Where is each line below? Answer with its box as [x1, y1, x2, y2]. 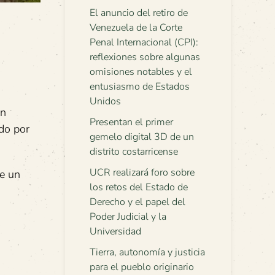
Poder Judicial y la [90, 210, 166, 223]
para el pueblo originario [90, 260, 194, 274]
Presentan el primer [90, 115, 173, 129]
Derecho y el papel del [90, 195, 185, 209]
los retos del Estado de [90, 180, 188, 194]
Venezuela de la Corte [90, 21, 182, 34]
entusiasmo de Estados [90, 80, 190, 93]
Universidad [90, 225, 141, 238]
